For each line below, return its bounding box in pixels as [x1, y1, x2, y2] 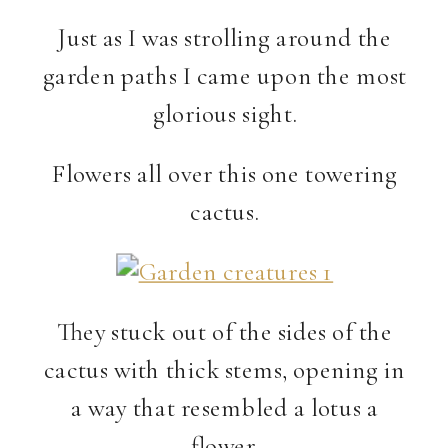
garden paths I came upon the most [42, 60, 407, 91]
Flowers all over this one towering [51, 158, 398, 189]
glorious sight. [152, 97, 297, 129]
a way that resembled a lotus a [71, 391, 379, 423]
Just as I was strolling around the [58, 22, 392, 54]
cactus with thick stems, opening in [44, 354, 406, 385]
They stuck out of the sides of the [56, 316, 393, 348]
